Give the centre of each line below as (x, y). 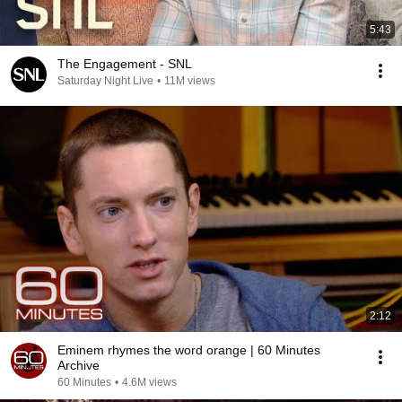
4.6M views (149, 382)
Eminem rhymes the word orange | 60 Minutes (189, 350)
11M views (190, 81)
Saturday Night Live (105, 81)
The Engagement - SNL (125, 64)
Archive (79, 365)
